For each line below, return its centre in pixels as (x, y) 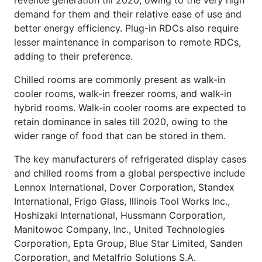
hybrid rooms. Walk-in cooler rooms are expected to (130, 107)
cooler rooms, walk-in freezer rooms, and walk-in (123, 93)
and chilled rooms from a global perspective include (130, 173)
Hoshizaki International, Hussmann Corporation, (120, 215)
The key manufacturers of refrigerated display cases (130, 159)
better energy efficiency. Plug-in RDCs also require (126, 28)
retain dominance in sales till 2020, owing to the (121, 121)
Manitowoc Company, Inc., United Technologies (119, 229)
